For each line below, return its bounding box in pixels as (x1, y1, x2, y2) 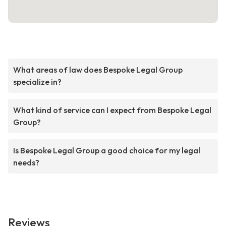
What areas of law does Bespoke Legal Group (13, 65, 183, 75)
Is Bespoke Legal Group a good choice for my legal (13, 145, 200, 156)
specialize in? (13, 77, 62, 87)
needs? (13, 157, 39, 168)
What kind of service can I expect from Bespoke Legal (13, 105, 211, 116)
